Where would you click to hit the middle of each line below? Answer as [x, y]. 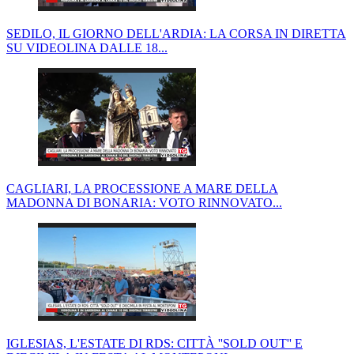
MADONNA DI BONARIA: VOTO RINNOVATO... [144, 202]
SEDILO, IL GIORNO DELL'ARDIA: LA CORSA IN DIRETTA [176, 33]
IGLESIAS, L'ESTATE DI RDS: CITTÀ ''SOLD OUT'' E [154, 343]
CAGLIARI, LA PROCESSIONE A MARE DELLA [142, 188]
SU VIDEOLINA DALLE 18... [87, 47]
